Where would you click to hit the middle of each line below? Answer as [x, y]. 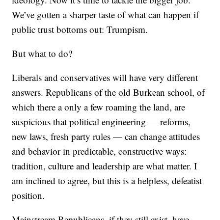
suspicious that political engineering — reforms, [101, 122]
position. [28, 195]
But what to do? [42, 54]
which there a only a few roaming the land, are [99, 107]
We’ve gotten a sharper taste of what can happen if [106, 15]
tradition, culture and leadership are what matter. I [105, 166]
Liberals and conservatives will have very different [105, 78]
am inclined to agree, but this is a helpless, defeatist [107, 181]
